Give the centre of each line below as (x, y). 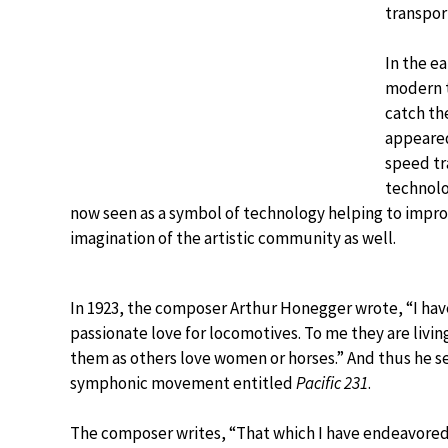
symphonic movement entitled (183, 383)
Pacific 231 (332, 383)
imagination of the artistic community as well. (233, 238)
